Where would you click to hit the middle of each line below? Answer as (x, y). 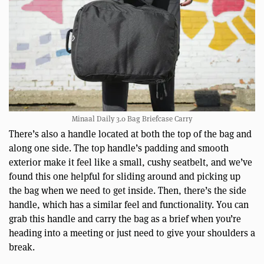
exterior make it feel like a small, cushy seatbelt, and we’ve (131, 162)
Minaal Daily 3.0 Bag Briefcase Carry (132, 119)
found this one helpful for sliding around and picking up (125, 176)
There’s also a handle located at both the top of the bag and (130, 134)
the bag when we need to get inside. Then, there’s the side (128, 190)
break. (22, 247)
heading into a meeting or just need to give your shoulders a (132, 233)
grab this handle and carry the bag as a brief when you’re (125, 219)
